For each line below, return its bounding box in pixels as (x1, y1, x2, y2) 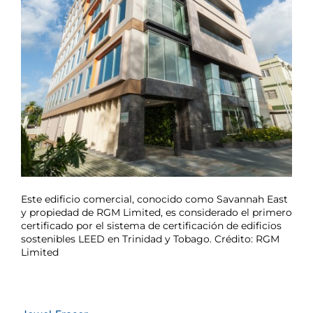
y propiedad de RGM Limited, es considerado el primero (21, 205, 292, 219)
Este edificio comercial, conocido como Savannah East (21, 192, 288, 205)
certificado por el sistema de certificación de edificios (21, 219, 282, 232)
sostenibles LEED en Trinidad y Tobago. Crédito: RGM (21, 232, 279, 245)
